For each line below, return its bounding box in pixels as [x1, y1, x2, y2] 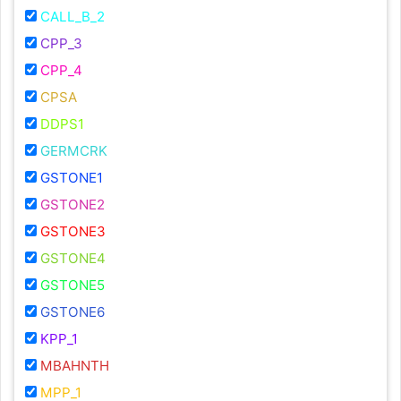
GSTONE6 [40, 303, 105, 321]
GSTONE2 [40, 196, 105, 214]
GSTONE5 [40, 277, 105, 294]
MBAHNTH [40, 357, 109, 375]
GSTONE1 [40, 169, 103, 187]
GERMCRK [40, 142, 107, 160]
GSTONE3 [40, 223, 106, 241]
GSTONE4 [40, 250, 106, 268]
